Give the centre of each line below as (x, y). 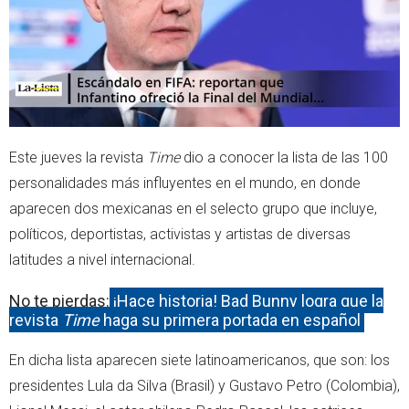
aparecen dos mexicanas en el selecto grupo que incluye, (193, 208)
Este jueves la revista (78, 157)
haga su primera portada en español (230, 320)
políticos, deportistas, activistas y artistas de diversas (180, 234)
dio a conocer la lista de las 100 (284, 157)
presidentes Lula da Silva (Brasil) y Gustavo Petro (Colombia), (204, 385)
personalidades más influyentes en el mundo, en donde (185, 183)
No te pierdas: (59, 300)
